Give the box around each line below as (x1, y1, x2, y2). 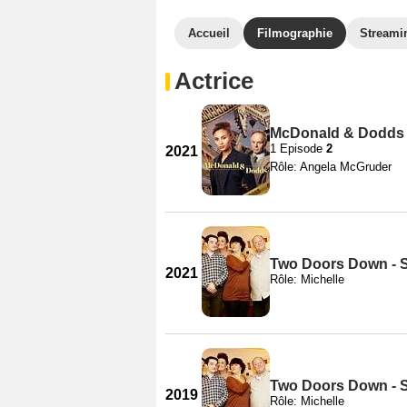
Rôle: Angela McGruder (270, 159, 392, 174)
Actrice (174, 67, 253, 94)
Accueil (188, 26, 230, 40)
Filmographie (257, 26, 333, 40)
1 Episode (270, 141, 326, 155)
